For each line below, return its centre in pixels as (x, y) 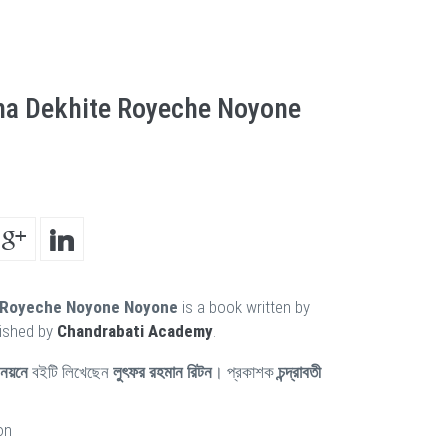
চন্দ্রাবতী (299, 372)
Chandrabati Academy (135, 331)
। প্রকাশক (245, 372)
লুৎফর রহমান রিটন (162, 372)
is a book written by (244, 307)
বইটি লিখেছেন (70, 372)
